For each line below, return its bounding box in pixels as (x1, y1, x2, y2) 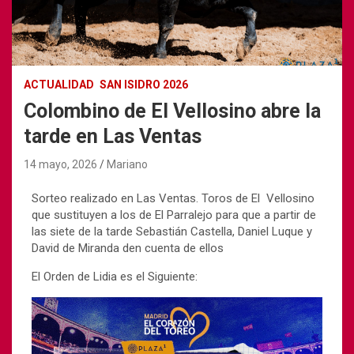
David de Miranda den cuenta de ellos (32, 240, 227, 255)
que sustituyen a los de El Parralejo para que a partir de (32, 207, 316, 222)
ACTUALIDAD (24, 77, 94, 91)
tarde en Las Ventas (24, 124, 201, 148)
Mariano (107, 157, 148, 171)
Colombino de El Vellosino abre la (24, 99, 321, 122)
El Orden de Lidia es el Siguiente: (32, 269, 198, 284)
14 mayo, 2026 (24, 157, 97, 171)
